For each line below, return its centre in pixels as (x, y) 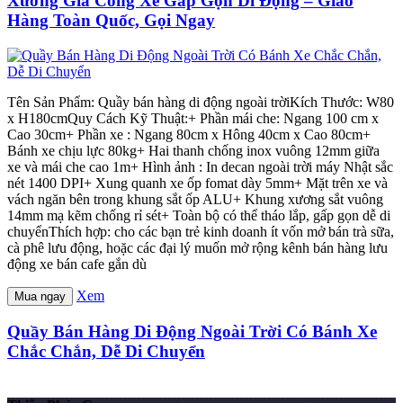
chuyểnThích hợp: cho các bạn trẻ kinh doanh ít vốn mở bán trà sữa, (201, 231)
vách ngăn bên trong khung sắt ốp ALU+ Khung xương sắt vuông (195, 199)
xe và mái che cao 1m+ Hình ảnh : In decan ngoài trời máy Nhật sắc (200, 166)
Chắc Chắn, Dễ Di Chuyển (106, 352)
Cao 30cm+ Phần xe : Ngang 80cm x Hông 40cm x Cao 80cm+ (189, 134)
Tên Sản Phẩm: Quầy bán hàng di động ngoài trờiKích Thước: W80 (201, 102)
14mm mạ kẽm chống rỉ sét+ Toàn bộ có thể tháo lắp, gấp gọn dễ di (199, 215)
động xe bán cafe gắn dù (77, 264)
